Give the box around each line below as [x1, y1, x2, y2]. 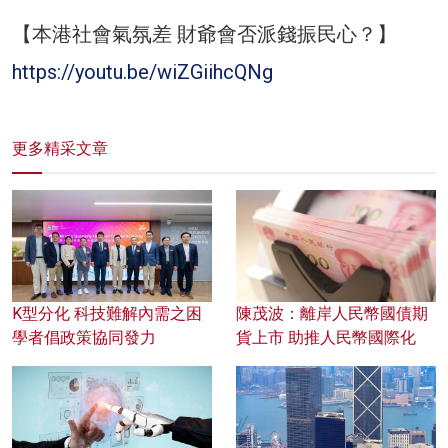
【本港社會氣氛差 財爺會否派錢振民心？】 [12, 21, 397, 46]
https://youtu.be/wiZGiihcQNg [12, 59, 273, 84]
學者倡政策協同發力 [12, 328, 156, 348]
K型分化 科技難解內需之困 [12, 304, 202, 324]
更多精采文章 [12, 138, 108, 158]
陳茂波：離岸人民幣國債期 [236, 304, 428, 324]
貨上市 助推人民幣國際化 [236, 328, 416, 348]
